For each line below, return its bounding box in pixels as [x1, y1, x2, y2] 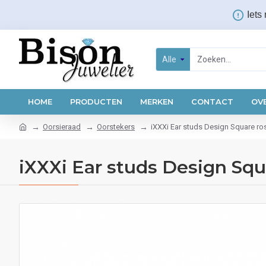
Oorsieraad [43, 122, 81, 131]
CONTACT [191, 97, 233, 106]
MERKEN [140, 97, 173, 106]
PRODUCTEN [70, 97, 122, 106]
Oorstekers [97, 122, 135, 131]
